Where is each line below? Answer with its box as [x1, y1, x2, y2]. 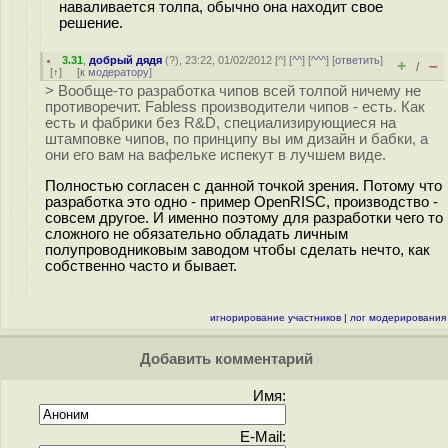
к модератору [80, 66, 149, 78]
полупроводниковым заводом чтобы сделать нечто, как [45, 241, 430, 258]
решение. [59, 14, 123, 31]
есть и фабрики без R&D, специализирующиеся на [45, 115, 396, 131]
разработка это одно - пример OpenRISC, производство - [45, 193, 438, 210]
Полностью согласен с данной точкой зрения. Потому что [45, 177, 442, 194]
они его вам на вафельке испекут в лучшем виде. [45, 147, 386, 163]
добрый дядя [89, 54, 163, 66]
